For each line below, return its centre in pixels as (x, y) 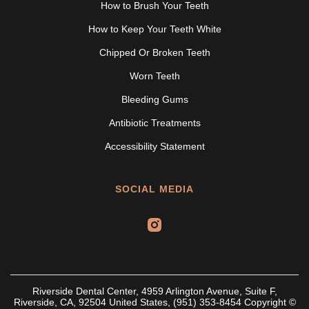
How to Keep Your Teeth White (154, 29)
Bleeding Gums (154, 100)
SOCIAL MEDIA (154, 189)
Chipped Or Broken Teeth (154, 53)
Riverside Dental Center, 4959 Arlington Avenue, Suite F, (154, 291)
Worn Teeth (154, 76)
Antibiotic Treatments (154, 123)
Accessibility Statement (154, 147)
